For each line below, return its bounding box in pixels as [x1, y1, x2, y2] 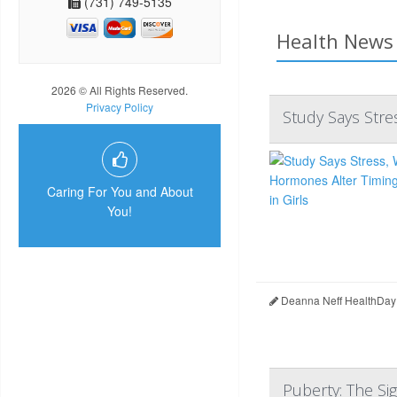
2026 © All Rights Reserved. [51, 82, 188, 98]
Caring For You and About [46, 183, 193, 201]
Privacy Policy [86, 99, 153, 115]
